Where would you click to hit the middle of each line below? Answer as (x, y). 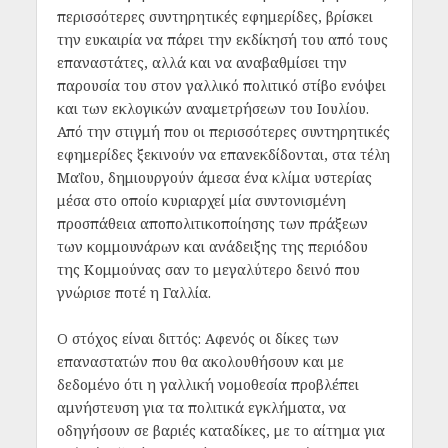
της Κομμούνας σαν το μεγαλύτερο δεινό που (208, 270)
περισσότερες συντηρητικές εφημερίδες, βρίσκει (214, 17)
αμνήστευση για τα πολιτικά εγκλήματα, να (201, 407)
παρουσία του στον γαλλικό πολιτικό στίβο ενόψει (221, 86)
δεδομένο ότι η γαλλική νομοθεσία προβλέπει (207, 384)
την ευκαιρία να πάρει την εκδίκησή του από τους (222, 40)
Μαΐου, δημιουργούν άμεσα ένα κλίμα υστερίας (214, 178)
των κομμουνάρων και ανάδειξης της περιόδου (212, 247)
